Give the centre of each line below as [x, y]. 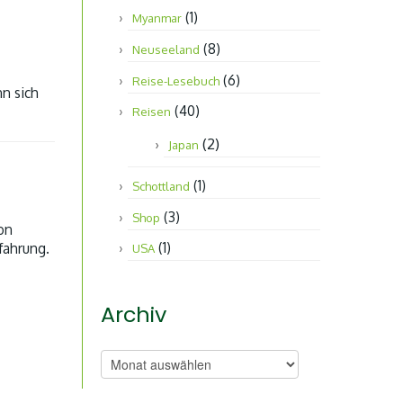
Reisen [152, 112]
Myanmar [157, 18]
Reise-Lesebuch [176, 81]
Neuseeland [166, 50]
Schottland [161, 187]
